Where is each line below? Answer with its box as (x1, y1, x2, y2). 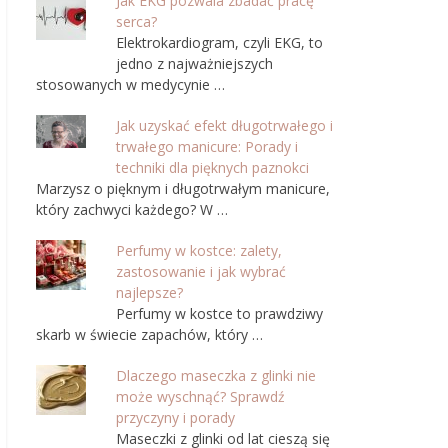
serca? (116, 12, 157, 31)
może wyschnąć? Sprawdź (116, 387, 285, 406)
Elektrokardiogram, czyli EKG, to (116, 33, 323, 52)
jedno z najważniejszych (116, 54, 273, 73)
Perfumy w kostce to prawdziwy (116, 304, 323, 323)
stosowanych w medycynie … (36, 75, 225, 94)
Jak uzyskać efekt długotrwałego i (116, 116, 333, 135)
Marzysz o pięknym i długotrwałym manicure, (36, 179, 330, 198)
